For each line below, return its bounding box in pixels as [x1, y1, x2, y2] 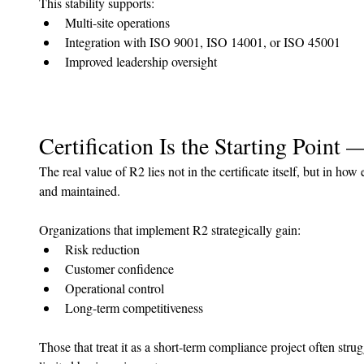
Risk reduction [65, 240, 140, 258]
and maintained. [39, 182, 120, 200]
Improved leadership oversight [65, 53, 217, 71]
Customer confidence [65, 260, 174, 278]
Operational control [65, 279, 164, 297]
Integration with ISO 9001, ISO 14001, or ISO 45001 [65, 33, 340, 51]
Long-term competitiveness [65, 299, 203, 317]
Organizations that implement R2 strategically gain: [39, 221, 301, 239]
